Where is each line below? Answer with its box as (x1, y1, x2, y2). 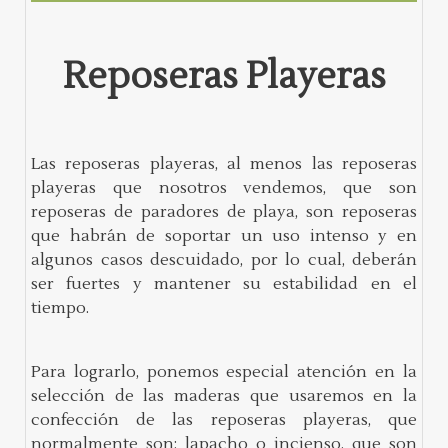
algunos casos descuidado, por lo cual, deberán (31, 249, 417, 270)
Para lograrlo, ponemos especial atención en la (31, 361, 417, 382)
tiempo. (31, 297, 89, 318)
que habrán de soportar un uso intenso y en (31, 225, 417, 246)
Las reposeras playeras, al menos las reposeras (31, 153, 417, 174)
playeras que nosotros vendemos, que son (31, 177, 417, 198)
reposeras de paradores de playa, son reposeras (31, 201, 417, 222)
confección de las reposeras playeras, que (31, 409, 417, 430)
